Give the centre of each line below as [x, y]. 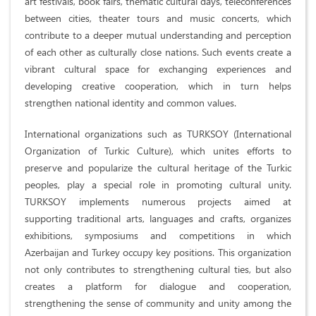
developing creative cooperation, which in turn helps [158, 86]
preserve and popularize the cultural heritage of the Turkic [158, 168]
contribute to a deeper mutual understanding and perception [158, 35]
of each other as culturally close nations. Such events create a [158, 52]
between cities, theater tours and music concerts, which [158, 18]
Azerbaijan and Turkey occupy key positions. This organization [158, 253]
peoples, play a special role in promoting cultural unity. [158, 185]
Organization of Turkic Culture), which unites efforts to [158, 151]
